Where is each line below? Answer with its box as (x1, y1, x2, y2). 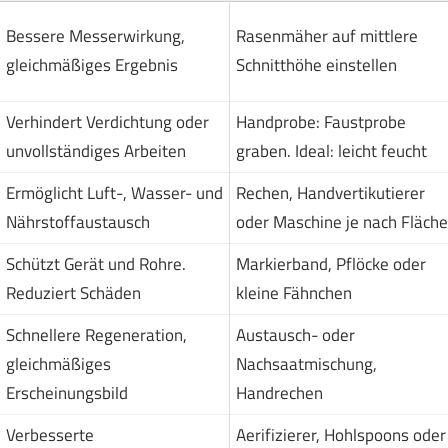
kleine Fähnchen (235, 280, 352, 306)
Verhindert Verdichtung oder (5, 109, 209, 135)
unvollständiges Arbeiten (5, 138, 186, 164)
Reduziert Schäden (5, 280, 141, 306)
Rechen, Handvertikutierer (235, 180, 425, 206)
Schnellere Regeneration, (5, 322, 187, 348)
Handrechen (235, 380, 323, 406)
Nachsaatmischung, (235, 351, 377, 377)
